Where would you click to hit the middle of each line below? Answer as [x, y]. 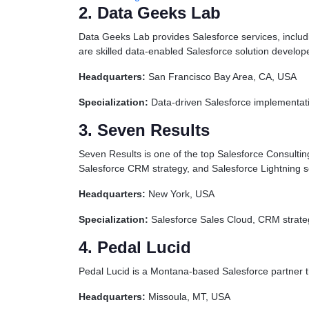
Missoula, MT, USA [188, 297]
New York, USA [180, 194]
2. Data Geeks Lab [150, 13]
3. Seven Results [144, 130]
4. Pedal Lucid [135, 247]
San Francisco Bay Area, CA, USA [221, 77]
